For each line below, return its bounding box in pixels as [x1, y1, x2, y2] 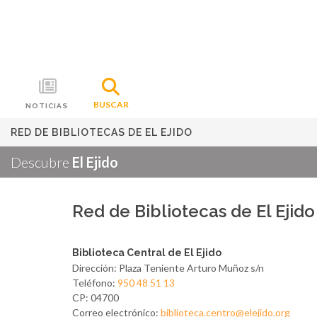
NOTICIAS [25, 102, 69, 110]
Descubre [11, 154, 72, 171]
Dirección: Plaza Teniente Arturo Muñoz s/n [72, 262, 264, 274]
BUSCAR [93, 99, 129, 110]
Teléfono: [72, 277, 117, 289]
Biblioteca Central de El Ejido [72, 247, 221, 258]
